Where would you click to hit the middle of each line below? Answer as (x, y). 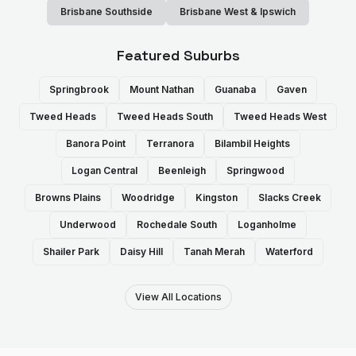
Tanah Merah (214, 252)
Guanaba (235, 89)
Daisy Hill (141, 252)
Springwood (255, 170)
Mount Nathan (162, 89)
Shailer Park (71, 252)
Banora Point (96, 143)
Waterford (289, 252)
